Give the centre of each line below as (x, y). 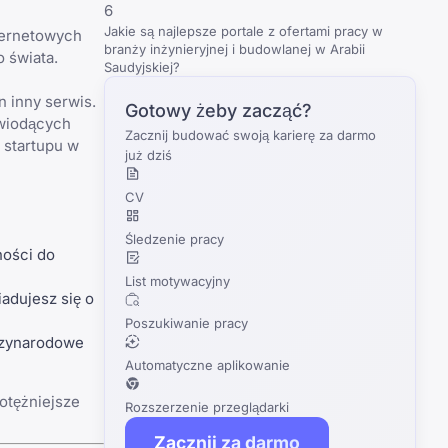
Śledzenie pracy (174, 239)
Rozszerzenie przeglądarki (207, 407)
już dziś (148, 155)
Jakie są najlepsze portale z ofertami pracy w (243, 31)
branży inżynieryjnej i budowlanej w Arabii (234, 49)
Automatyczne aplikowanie (207, 365)
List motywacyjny (177, 281)
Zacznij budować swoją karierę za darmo (250, 135)
